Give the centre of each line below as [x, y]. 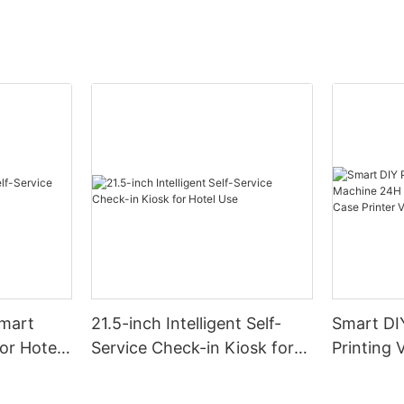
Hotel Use [129, 372]
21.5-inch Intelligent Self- [187, 323]
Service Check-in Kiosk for [193, 348]
